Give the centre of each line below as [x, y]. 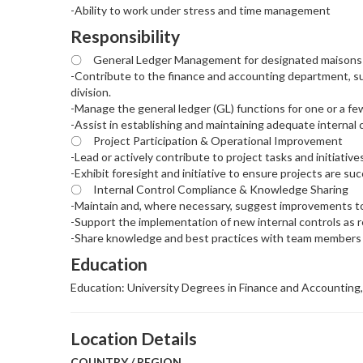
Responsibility [125, 36]
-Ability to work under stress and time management [201, 10]
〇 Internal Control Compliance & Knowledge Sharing [209, 189]
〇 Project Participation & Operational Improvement [207, 140]
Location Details [134, 338]
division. [91, 92]
